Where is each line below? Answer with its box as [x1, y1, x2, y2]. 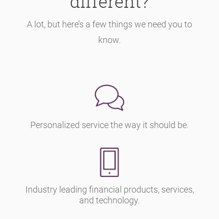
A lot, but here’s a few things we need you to [27, 19, 192, 29]
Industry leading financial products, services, [25, 184, 194, 195]
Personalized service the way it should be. [30, 120, 189, 130]
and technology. [79, 195, 140, 205]
